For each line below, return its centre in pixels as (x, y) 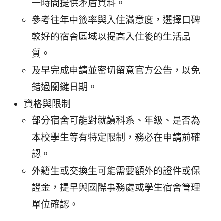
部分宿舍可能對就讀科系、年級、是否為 (116, 121)
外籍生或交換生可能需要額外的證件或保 (116, 171)
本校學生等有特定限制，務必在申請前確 (116, 138)
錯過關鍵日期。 (64, 87)
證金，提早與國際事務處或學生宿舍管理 (116, 188)
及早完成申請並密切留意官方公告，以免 (116, 71)
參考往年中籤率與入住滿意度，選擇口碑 (116, 20)
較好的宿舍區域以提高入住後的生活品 (111, 37)
